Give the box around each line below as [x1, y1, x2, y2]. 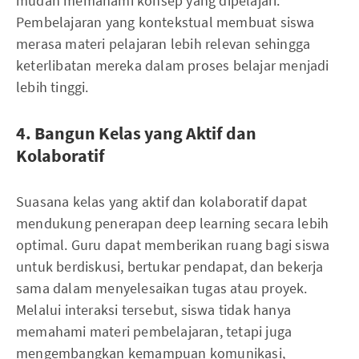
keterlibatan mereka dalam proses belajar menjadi [16, 55, 329, 75]
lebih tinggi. [16, 77, 89, 96]
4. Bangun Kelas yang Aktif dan [16, 121, 256, 144]
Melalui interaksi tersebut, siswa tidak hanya [16, 300, 292, 319]
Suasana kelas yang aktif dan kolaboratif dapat [16, 192, 308, 211]
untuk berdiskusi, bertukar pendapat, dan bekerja [16, 256, 324, 276]
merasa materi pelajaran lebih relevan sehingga [16, 34, 311, 53]
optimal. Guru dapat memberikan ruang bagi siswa [16, 235, 330, 254]
